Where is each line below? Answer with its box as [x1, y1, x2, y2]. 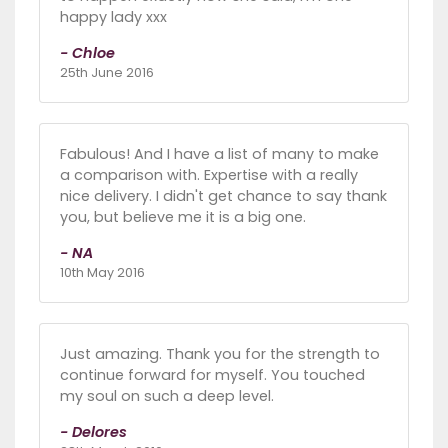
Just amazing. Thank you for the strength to [60, 343, 380, 364]
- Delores [60, 421, 127, 442]
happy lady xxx [60, 6, 167, 27]
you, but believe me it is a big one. [60, 206, 306, 227]
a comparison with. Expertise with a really [60, 164, 358, 185]
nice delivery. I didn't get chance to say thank [60, 185, 387, 206]
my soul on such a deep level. [60, 385, 274, 406]
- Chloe [60, 42, 115, 63]
